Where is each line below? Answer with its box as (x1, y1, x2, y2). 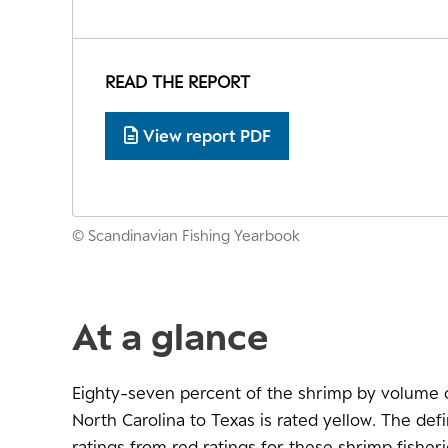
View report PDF (142, 125, 271, 146)
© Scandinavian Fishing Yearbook (72, 226, 300, 245)
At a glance (72, 314, 268, 359)
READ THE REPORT (105, 72, 250, 93)
